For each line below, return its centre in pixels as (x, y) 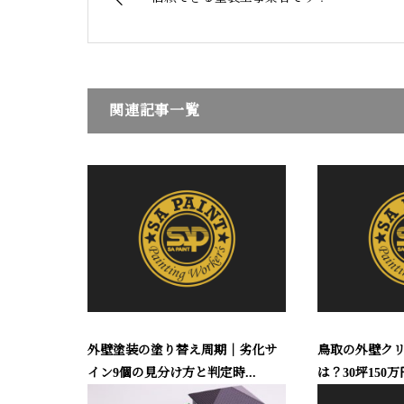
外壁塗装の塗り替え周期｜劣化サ (182, 350)
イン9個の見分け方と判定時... (172, 372)
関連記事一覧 (155, 110)
